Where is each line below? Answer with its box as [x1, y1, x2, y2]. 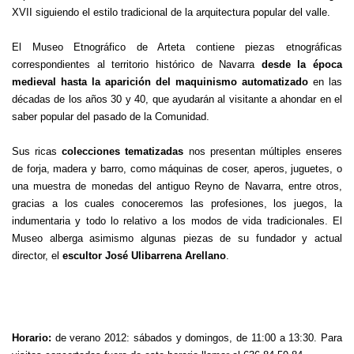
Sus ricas [12, 145, 62, 157]
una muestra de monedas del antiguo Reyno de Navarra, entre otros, [12, 180, 342, 192]
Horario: [12, 332, 55, 344]
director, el [12, 250, 62, 262]
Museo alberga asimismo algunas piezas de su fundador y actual [12, 232, 342, 244]
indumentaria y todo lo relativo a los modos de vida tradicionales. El [12, 215, 342, 227]
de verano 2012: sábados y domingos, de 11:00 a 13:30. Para [55, 332, 343, 344]
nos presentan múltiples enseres [188, 145, 343, 157]
